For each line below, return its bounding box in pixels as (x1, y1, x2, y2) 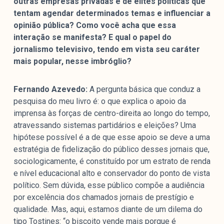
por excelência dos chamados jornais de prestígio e (13, 192, 194, 202)
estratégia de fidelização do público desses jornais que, (13, 144, 209, 154)
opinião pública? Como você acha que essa (13, 20, 176, 30)
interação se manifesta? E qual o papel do (13, 32, 171, 42)
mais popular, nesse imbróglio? (13, 56, 131, 66)
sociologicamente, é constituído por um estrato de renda (13, 156, 210, 166)
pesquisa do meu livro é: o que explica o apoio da (13, 96, 186, 106)
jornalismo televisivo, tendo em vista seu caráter (13, 44, 200, 54)
